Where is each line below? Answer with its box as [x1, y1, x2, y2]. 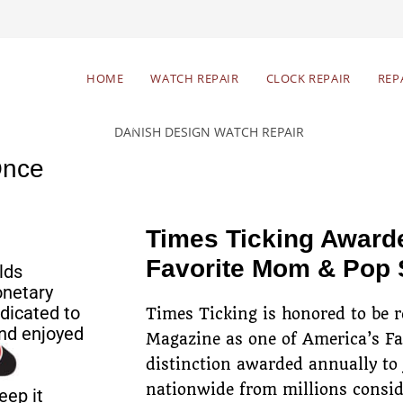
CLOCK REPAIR [265, 70, 351, 86]
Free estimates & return [29, 91, 191, 108]
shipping [80, 113, 139, 130]
